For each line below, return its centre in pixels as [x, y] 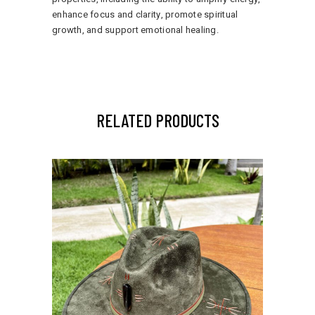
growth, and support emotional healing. [135, 30]
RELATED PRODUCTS [157, 120]
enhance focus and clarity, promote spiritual [145, 14]
